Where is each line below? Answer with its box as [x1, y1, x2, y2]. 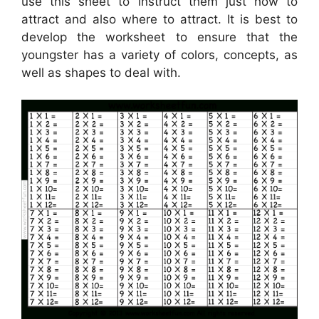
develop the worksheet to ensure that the [21, 29, 298, 44]
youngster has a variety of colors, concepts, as [21, 47, 298, 62]
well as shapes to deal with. [21, 65, 181, 80]
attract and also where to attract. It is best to [21, 11, 298, 26]
